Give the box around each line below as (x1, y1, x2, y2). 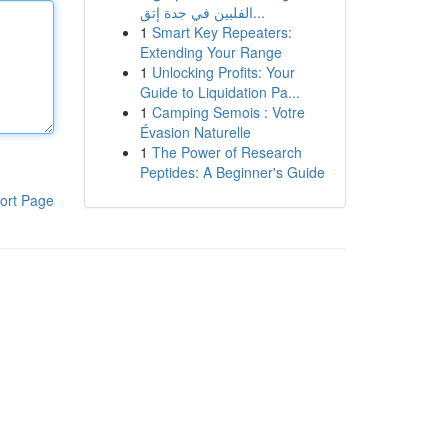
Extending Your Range (139, 42, 282, 62)
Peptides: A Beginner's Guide (139, 162, 325, 182)
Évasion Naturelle (139, 122, 251, 142)
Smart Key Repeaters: (151, 22, 292, 42)
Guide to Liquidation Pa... (139, 82, 300, 102)
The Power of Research (151, 142, 302, 162)
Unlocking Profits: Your (151, 62, 295, 82)
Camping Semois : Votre (151, 102, 305, 122)
